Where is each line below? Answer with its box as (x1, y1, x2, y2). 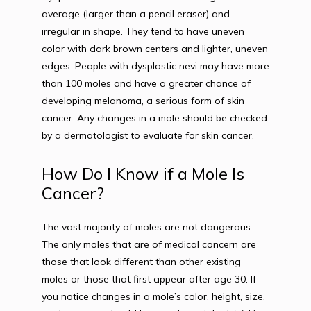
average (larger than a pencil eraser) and (42, 8, 230, 20)
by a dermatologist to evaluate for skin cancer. (42, 129, 254, 142)
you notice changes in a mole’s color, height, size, (42, 290, 265, 303)
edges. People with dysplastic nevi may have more (42, 60, 269, 72)
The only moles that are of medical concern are (42, 238, 256, 251)
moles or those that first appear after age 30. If (42, 273, 256, 285)
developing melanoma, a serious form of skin (42, 94, 244, 107)
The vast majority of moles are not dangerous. (42, 221, 253, 233)
